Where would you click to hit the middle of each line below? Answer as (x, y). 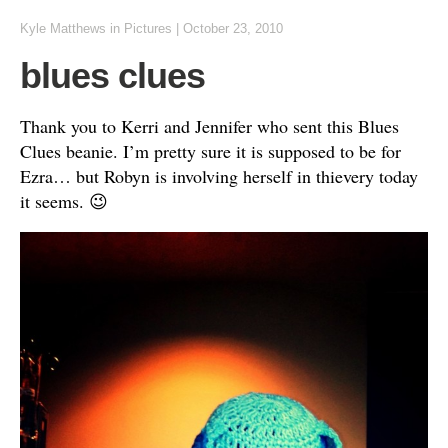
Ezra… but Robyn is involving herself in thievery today (219, 176)
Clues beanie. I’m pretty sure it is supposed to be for (210, 151)
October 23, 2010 (233, 28)
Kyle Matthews (63, 28)
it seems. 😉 (64, 201)
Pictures (148, 28)
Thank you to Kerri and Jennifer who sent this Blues (209, 126)
